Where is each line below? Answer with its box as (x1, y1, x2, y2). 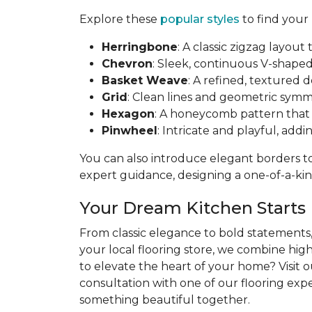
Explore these (79, 13, 160, 26)
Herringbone (102, 40, 178, 54)
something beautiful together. (79, 293, 250, 306)
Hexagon (102, 107, 155, 120)
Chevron (102, 57, 153, 70)
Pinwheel (102, 124, 157, 137)
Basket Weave (102, 74, 188, 87)
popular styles (160, 13, 240, 26)
